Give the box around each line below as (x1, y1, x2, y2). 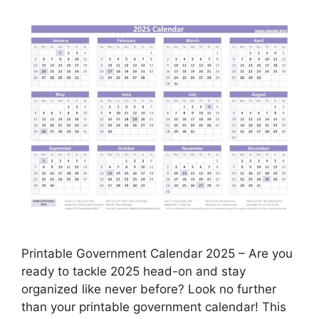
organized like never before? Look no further (21, 281, 276, 296)
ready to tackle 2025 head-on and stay (21, 263, 246, 278)
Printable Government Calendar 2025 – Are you (21, 246, 293, 261)
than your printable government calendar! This (21, 299, 286, 314)
